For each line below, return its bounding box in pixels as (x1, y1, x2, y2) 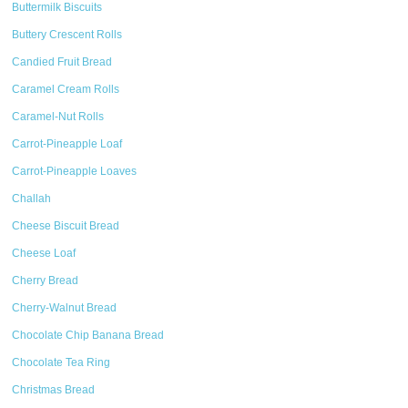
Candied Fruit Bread (12, 56, 113, 68)
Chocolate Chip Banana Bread (12, 329, 165, 342)
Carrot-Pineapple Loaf (12, 138, 123, 150)
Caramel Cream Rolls (12, 83, 120, 96)
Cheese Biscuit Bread (12, 219, 120, 232)
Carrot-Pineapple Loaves (12, 165, 138, 178)
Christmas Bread (12, 383, 96, 396)
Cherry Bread (12, 274, 79, 287)
